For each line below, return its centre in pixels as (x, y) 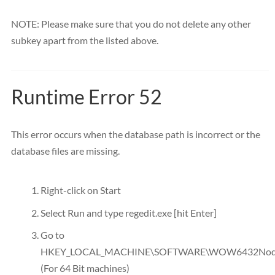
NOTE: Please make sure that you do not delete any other (131, 23)
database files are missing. (65, 151)
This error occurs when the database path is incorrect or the (136, 134)
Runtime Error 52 (87, 97)
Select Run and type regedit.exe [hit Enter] (129, 212)
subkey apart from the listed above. (85, 40)
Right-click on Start (81, 190)
